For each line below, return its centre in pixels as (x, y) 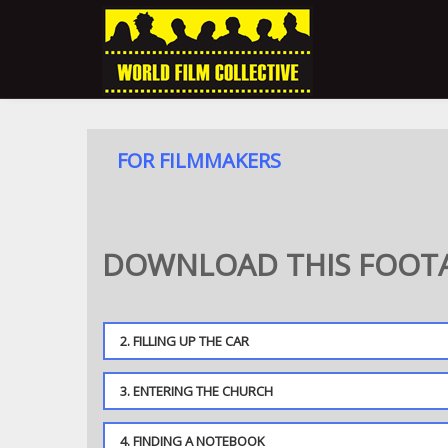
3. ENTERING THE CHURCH (196, 391)
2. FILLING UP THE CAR (184, 341)
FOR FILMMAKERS (199, 160)
